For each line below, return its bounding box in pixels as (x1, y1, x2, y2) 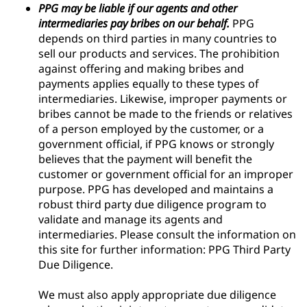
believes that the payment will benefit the (38, 151, 252, 167)
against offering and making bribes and (38, 60, 244, 76)
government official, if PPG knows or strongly (38, 136, 274, 151)
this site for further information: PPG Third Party (38, 241, 291, 257)
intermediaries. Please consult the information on (38, 226, 296, 242)
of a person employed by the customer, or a (38, 121, 264, 136)
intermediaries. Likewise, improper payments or (38, 90, 287, 106)
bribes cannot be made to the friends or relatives (38, 106, 293, 121)
